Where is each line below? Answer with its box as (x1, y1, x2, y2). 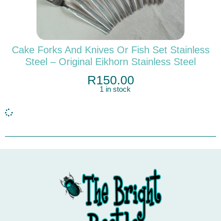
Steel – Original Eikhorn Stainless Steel (25, 56, 196, 67)
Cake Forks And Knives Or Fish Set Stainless (11, 44, 210, 55)
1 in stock (100, 85, 131, 94)
